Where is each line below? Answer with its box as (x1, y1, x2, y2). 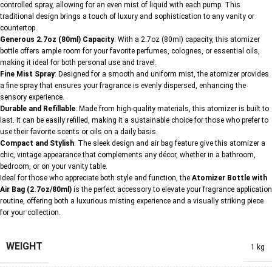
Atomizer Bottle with (192, 174, 267, 182)
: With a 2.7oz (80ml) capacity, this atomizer (114, 35, 260, 44)
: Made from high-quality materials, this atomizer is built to (75, 104, 269, 113)
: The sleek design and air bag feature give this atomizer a (74, 139, 265, 148)
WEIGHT (6, 240, 42, 252)
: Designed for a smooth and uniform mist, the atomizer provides (55, 70, 269, 78)
